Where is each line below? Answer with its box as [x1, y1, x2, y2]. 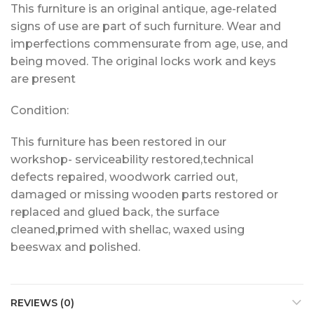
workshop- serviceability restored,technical [11, 153, 254, 166]
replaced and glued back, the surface [11, 205, 219, 219]
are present [11, 72, 76, 86]
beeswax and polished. [11, 240, 140, 254]
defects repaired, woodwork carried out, [11, 170, 238, 184]
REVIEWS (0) [11, 296, 74, 309]
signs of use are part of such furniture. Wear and [11, 20, 281, 33]
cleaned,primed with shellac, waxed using [11, 223, 245, 236]
